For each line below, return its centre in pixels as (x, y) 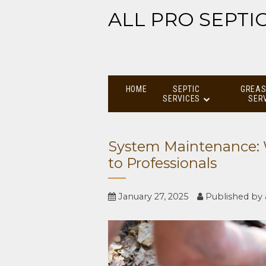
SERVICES (181, 98)
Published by (234, 197)
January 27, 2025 (152, 197)
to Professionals (162, 163)
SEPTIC (186, 89)
